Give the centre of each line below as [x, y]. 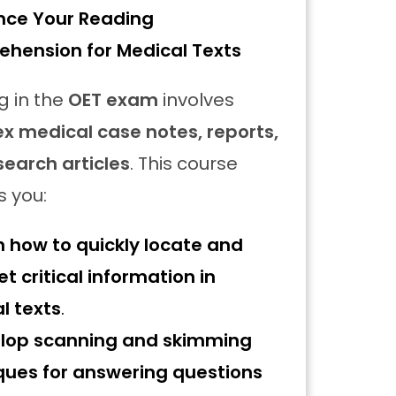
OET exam [114, 99]
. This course [184, 163]
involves [197, 99]
